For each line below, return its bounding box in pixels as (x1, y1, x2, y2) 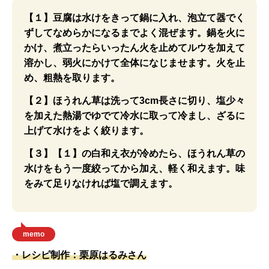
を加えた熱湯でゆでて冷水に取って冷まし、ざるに (24, 110, 245, 121)
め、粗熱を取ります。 (24, 73, 120, 83)
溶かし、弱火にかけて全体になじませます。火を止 (24, 58, 245, 68)
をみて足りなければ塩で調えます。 (24, 178, 178, 189)
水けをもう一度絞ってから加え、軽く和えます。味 (24, 163, 245, 174)
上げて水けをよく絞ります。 (24, 125, 149, 136)
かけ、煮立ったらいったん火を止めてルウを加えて (24, 43, 245, 53)
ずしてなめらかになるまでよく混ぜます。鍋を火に (24, 28, 245, 38)
